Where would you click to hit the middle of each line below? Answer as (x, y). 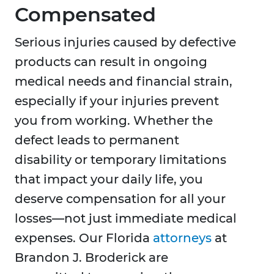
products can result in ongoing (111, 62)
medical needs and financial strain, (124, 82)
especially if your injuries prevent (117, 101)
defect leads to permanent (97, 140)
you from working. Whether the (114, 121)
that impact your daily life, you (109, 180)
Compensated (85, 15)
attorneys (182, 238)
